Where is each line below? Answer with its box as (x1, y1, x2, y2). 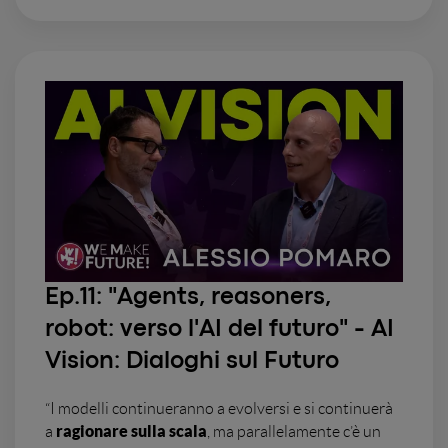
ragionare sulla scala (56, 422, 207, 441)
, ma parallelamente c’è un (207, 423, 381, 441)
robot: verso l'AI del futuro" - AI (45, 319, 394, 341)
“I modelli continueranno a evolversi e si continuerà (45, 400, 393, 418)
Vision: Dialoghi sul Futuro (45, 351, 339, 373)
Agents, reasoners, (117, 287, 331, 309)
